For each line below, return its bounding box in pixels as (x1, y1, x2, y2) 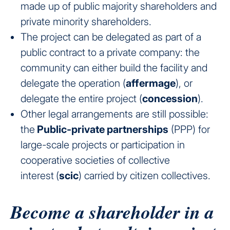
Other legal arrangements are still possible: (21, 108, 208, 121)
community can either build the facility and (21, 62, 207, 74)
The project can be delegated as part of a (21, 31, 201, 44)
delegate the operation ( (21, 77, 126, 90)
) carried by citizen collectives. (79, 169, 210, 182)
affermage (126, 77, 176, 90)
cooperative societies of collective (21, 154, 170, 167)
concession (142, 92, 198, 105)
